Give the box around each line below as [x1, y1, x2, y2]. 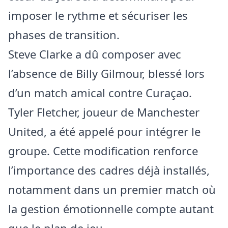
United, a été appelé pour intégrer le [8, 124, 201, 139]
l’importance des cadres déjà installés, [8, 162, 210, 178]
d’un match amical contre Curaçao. [8, 85, 192, 101]
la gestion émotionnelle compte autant [8, 201, 214, 217]
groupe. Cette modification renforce [8, 143, 198, 159]
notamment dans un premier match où [8, 182, 216, 197]
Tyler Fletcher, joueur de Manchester [8, 104, 199, 120]
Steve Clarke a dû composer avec [8, 46, 181, 62]
